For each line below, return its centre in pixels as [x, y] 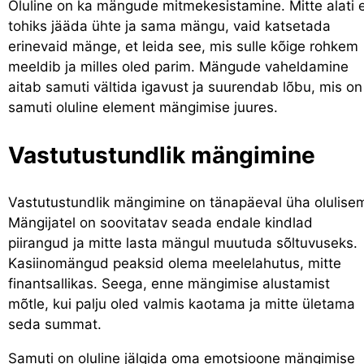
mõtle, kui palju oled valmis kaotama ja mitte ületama [182, 303]
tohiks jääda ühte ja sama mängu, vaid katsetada [169, 26]
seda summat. [55, 324]
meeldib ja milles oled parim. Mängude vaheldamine [178, 66]
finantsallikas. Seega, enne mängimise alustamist [169, 283]
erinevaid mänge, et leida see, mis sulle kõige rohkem [183, 46]
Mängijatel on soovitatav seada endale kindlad [160, 222]
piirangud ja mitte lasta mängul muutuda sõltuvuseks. [183, 243]
